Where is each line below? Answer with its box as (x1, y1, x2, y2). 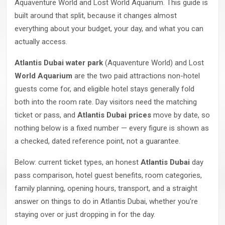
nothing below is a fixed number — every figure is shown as (15, 124, 209, 133)
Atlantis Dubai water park (15, 58, 103, 67)
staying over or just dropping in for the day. (15, 210, 155, 219)
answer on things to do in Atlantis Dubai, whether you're (15, 197, 198, 206)
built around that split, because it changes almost (15, 11, 177, 20)
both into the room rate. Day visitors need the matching (15, 97, 197, 106)
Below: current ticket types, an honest (15, 158, 141, 167)
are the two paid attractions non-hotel (72, 71, 200, 80)
